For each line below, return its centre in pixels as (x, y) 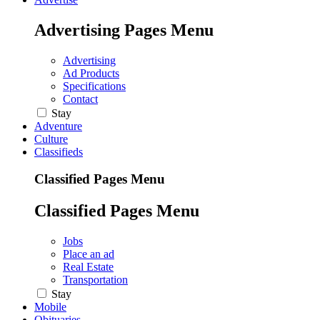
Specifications (94, 86)
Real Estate (88, 267)
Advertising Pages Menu (124, 30)
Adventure (58, 126)
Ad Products (91, 73)
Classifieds (59, 151)
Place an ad (89, 254)
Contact (80, 99)
